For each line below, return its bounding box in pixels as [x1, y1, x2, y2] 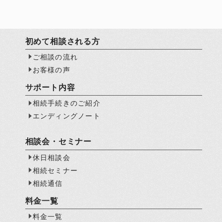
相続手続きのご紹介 [32, 99, 101, 108]
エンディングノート [32, 112, 101, 120]
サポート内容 [25, 83, 75, 92]
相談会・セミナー [25, 137, 92, 146]
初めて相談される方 [25, 37, 100, 46]
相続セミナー [32, 166, 78, 174]
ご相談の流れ [32, 53, 78, 61]
